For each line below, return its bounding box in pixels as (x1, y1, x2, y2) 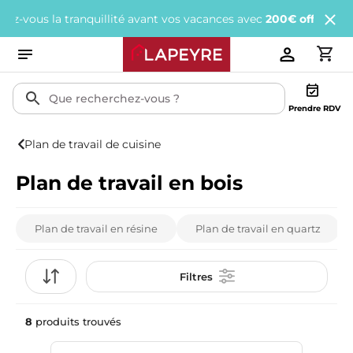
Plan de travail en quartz (195, 222, 321, 235)
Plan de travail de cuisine (24, 137, 161, 151)
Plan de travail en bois (16, 171, 243, 195)
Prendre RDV (288, 103, 340, 113)
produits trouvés (35, 315, 121, 328)
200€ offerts (195, 12, 267, 26)
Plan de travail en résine (35, 222, 158, 235)
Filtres (179, 270, 213, 283)
